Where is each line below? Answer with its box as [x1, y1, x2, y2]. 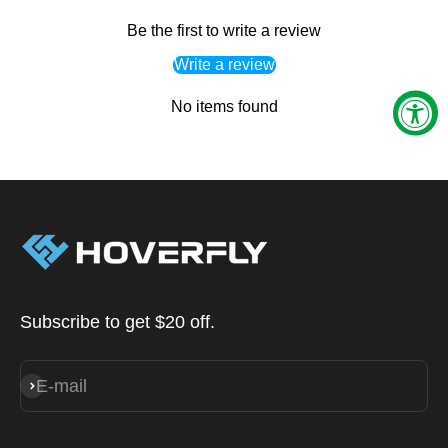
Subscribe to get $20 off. [20, 311, 215, 332]
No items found [170, 97, 278, 115]
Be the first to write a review [127, 21, 321, 39]
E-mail [36, 375, 87, 396]
